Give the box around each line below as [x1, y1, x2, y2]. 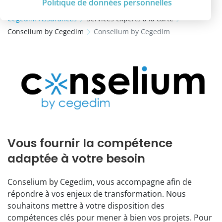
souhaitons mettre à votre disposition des [7, 200, 165, 211]
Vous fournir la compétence [7, 134, 172, 151]
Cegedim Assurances [7, 14, 77, 23]
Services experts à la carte [86, 14, 173, 23]
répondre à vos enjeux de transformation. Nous [7, 188, 186, 199]
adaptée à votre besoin [7, 150, 145, 166]
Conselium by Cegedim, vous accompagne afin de [7, 176, 192, 187]
